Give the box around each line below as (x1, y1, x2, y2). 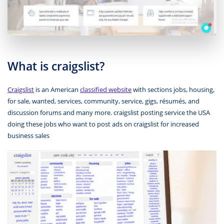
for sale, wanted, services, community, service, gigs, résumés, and (7, 96, 199, 106)
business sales (7, 131, 49, 140)
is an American (34, 85, 80, 94)
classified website (80, 85, 131, 94)
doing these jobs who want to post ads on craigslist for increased (7, 119, 199, 129)
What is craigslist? (7, 58, 104, 74)
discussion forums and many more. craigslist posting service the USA (7, 108, 210, 117)
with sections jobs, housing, (131, 85, 214, 94)
